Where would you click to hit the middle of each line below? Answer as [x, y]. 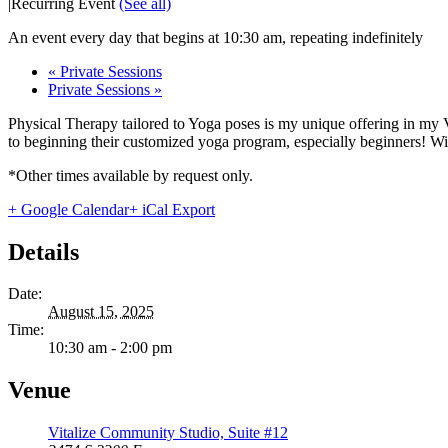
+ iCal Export [172, 209]
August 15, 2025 [101, 312]
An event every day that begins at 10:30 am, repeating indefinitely [215, 37]
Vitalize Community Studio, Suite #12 [168, 433]
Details [43, 251]
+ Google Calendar [68, 209]
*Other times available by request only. [130, 175]
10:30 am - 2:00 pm [110, 348]
